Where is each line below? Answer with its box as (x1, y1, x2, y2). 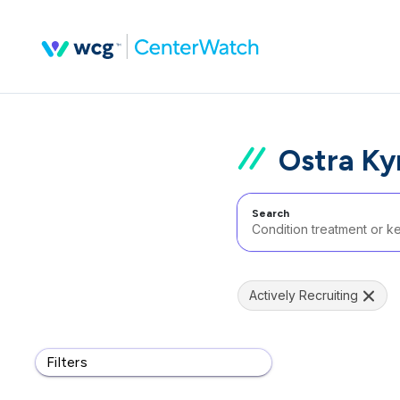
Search (252, 207, 289, 220)
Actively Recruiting (249, 287, 358, 303)
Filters (46, 354, 87, 371)
